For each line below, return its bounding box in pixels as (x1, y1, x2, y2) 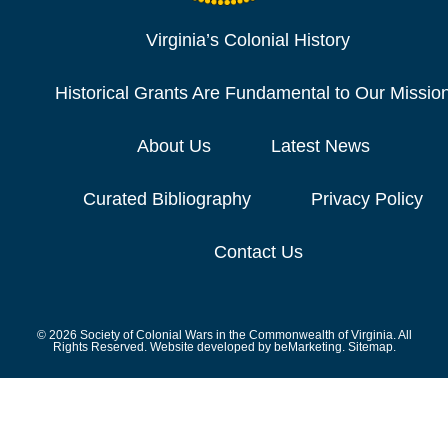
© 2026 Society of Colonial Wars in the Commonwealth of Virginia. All (36, 328, 412, 343)
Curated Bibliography (83, 189, 251, 210)
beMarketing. (273, 340, 345, 355)
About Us (136, 136, 211, 157)
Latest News (270, 136, 370, 157)
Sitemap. (344, 340, 396, 355)
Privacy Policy (311, 189, 423, 210)
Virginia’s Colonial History (146, 30, 350, 51)
